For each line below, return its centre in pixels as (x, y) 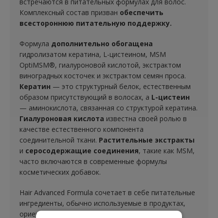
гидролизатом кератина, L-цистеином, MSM (93, 54)
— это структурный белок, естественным (121, 86)
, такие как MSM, (167, 151)
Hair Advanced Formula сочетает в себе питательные (107, 192)
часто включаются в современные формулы (93, 161)
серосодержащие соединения (82, 151)
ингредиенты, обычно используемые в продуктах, (102, 203)
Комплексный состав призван (70, 12)
